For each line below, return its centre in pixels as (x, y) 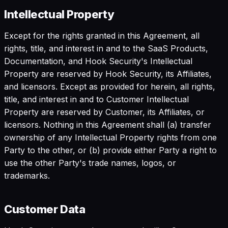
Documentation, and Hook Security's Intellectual (98, 61)
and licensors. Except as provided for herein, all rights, (110, 86)
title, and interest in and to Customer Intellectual (96, 99)
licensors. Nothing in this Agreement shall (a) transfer (108, 124)
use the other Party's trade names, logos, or (90, 163)
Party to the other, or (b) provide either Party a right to (110, 150)
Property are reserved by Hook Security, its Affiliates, (108, 74)
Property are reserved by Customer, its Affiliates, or (104, 112)
